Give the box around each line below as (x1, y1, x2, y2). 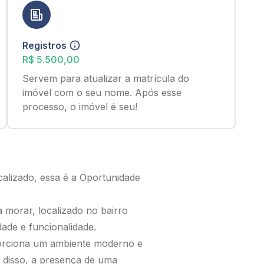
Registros (22, 39, 67, 51)
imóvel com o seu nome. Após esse (22, 87, 181, 98)
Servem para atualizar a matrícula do (22, 72, 189, 84)
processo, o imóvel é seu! (22, 101, 137, 113)
